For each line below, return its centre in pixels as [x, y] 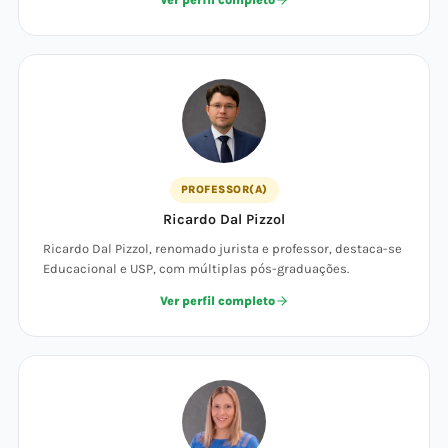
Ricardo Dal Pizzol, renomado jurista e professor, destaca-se [222, 248]
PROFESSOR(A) [224, 189]
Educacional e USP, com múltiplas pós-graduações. [196, 268]
